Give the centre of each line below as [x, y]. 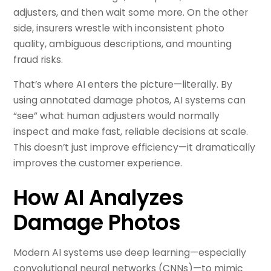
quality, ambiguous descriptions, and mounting [123, 44]
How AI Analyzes [99, 198]
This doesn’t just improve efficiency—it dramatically [135, 148]
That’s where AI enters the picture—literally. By [123, 85]
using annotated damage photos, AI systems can [130, 100]
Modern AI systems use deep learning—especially [130, 252]
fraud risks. [38, 59]
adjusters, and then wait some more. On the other [131, 12]
